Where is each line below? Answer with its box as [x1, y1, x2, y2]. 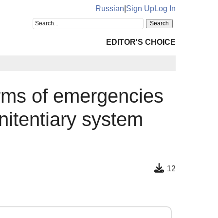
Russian [95, 4, 124, 13]
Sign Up [126, 4, 154, 13]
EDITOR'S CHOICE [106, 38, 176, 46]
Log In [154, 4, 176, 13]
